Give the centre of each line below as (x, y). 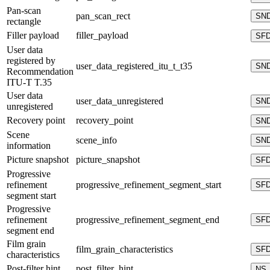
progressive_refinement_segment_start (149, 185)
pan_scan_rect (103, 16)
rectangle (24, 22)
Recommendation (40, 72)
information (29, 146)
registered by (31, 61)
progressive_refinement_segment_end (148, 220)
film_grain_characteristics (124, 250)
